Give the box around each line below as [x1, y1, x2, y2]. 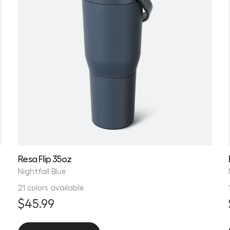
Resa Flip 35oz [18, 152, 71, 164]
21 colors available [18, 182, 85, 192]
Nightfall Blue [18, 166, 67, 176]
